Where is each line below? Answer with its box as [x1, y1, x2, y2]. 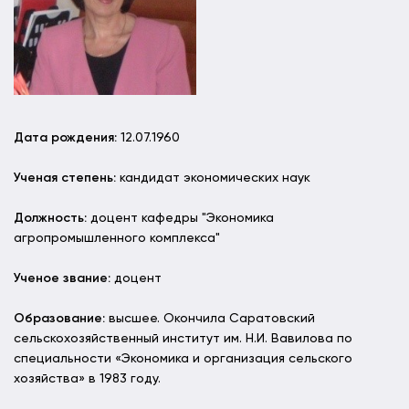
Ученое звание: [14, 272, 110, 286]
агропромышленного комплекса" [14, 232, 220, 246]
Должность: [14, 212, 87, 225]
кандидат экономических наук [116, 172, 310, 185]
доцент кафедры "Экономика [87, 212, 274, 225]
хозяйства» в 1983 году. [14, 372, 161, 386]
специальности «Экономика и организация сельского [14, 352, 352, 366]
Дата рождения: [14, 131, 117, 145]
